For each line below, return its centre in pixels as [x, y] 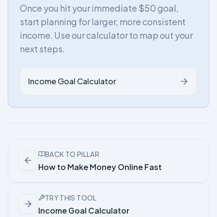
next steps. [42, 49]
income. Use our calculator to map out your [106, 35]
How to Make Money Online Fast [100, 167]
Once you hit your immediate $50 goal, [99, 8]
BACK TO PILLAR [72, 154]
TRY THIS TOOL [71, 198]
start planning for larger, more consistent [103, 22]
